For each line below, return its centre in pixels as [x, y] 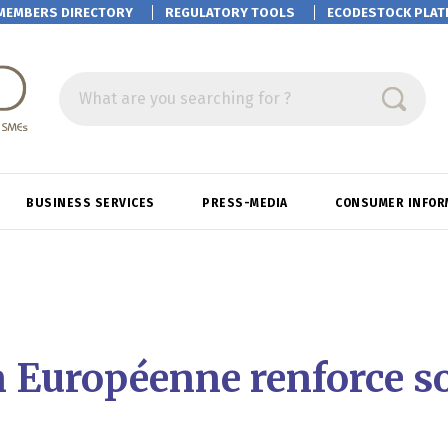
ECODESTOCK [370, 12]
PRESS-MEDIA [247, 203]
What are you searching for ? [185, 98]
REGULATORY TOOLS [230, 12]
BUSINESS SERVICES [92, 203]
